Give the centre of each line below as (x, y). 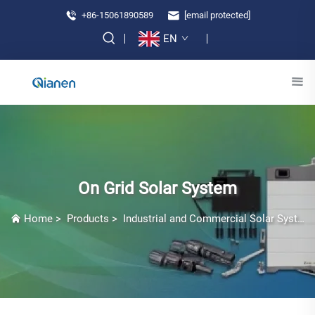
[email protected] (217, 15)
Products (88, 218)
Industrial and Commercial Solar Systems (210, 218)
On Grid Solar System (157, 188)
